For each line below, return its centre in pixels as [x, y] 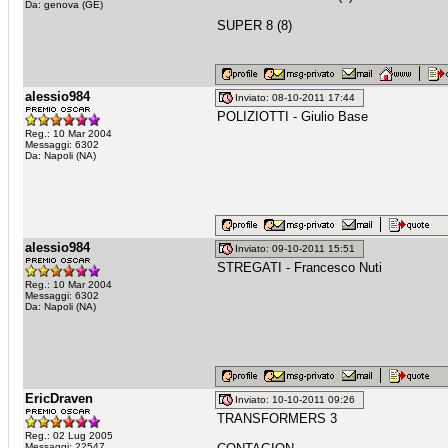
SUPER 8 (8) [254, 25]
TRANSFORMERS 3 [277, 418]
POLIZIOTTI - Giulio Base [292, 116]
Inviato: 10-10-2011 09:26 [298, 400]
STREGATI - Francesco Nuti [299, 267]
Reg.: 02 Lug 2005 [69, 435]
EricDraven [59, 398]
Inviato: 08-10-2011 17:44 [298, 98]
